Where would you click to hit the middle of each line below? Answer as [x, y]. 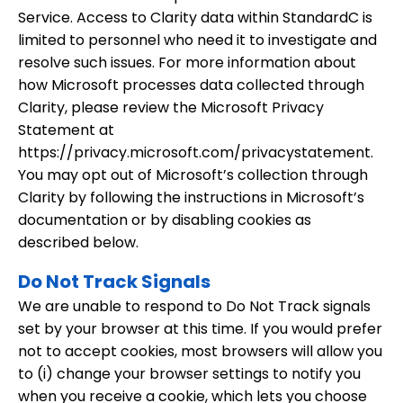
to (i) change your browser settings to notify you [189, 374]
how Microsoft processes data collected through [191, 85]
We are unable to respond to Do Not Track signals [194, 306]
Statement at [66, 130]
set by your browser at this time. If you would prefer [200, 329]
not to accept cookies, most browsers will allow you [200, 351]
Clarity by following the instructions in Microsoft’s [191, 197]
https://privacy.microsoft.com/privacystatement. [196, 152]
